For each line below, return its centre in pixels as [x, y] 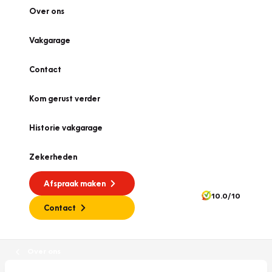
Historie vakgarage [66, 127]
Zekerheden [53, 157]
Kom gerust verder [65, 98]
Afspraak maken [75, 183]
